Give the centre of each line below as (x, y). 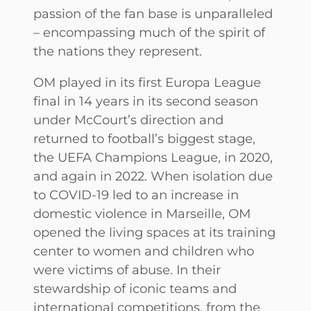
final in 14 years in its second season (146, 101)
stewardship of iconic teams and (135, 288)
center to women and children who (144, 251)
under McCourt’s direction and (128, 119)
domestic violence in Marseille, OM (142, 213)
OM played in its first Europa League (147, 82)
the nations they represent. (118, 51)
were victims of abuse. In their (127, 269)
